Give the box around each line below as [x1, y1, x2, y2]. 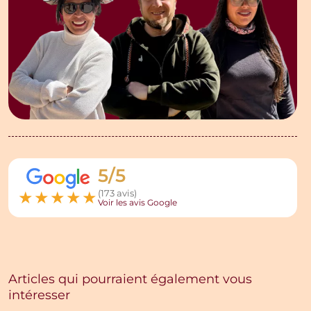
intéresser [8, 286, 70, 305]
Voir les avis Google [98, 196, 177, 210]
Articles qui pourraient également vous [8, 270, 252, 289]
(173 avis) [98, 187, 137, 201]
